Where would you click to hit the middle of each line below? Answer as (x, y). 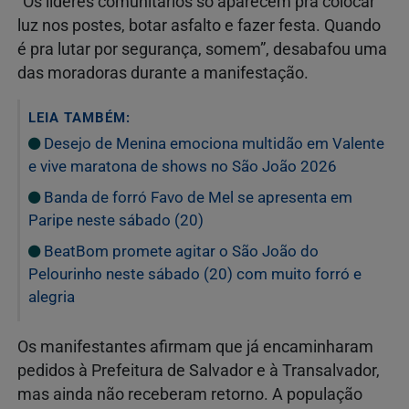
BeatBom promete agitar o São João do (179, 251)
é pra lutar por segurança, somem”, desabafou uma (202, 49)
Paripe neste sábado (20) (116, 220)
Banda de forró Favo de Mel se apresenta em (196, 197)
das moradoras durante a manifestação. (163, 73)
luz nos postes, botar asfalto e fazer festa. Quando (199, 25)
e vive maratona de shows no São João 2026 (183, 166)
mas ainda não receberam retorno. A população (190, 394)
